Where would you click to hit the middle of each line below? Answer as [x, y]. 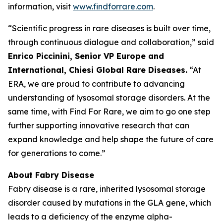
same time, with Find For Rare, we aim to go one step [109, 111]
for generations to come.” [57, 153]
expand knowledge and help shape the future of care [111, 139]
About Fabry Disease [51, 175]
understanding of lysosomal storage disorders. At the [109, 98]
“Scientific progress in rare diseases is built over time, [109, 28]
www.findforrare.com [113, 6]
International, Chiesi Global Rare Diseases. [98, 70]
